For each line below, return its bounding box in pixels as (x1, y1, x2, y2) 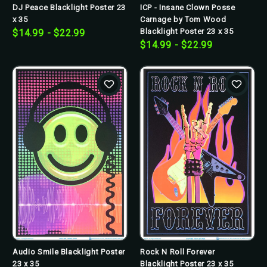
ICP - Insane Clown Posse (140, 3, 235, 12)
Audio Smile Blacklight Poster (13, 247, 125, 257)
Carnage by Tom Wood (140, 15, 226, 24)
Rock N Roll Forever (140, 247, 215, 257)
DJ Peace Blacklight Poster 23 (13, 3, 126, 12)
